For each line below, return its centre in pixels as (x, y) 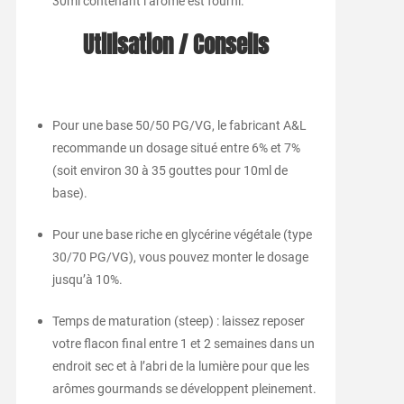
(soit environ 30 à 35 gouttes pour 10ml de (170, 171)
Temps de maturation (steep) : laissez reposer (178, 321)
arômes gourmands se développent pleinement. (184, 389)
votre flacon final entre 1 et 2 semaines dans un (183, 344)
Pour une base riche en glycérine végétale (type (182, 235)
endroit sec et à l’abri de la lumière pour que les (180, 367)
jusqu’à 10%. (87, 280)
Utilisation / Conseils (176, 46)
